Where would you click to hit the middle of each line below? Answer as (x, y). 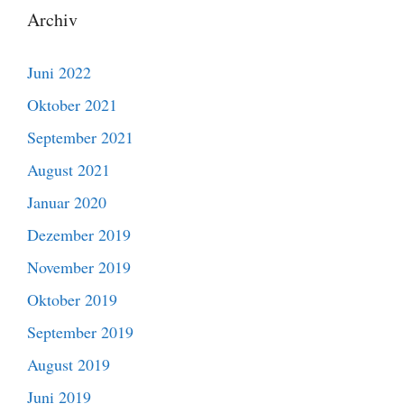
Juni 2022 (59, 72)
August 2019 (69, 364)
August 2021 (69, 169)
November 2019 (79, 266)
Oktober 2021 (72, 104)
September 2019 (80, 331)
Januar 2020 (67, 202)
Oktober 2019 (72, 299)
